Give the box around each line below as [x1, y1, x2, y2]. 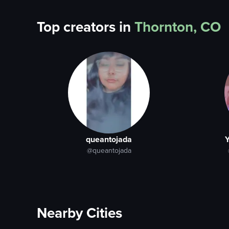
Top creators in [37, 16, 131, 37]
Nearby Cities [37, 202, 122, 223]
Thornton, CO [134, 16, 221, 37]
